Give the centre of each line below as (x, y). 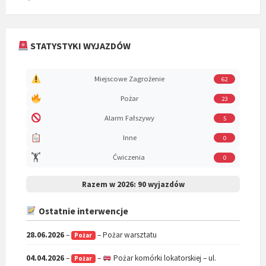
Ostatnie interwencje (82, 211)
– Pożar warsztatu (126, 235)
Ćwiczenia (129, 157)
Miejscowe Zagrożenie (130, 78)
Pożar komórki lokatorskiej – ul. (164, 258)
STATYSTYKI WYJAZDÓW (80, 46)
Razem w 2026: (109, 184)
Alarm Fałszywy (130, 118)
